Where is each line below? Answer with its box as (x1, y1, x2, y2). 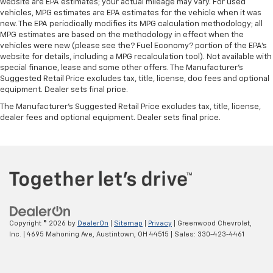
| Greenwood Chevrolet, (172, 219, 252, 227)
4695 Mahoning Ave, (25, 230, 94, 238)
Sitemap (114, 219, 143, 227)
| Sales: (169, 230, 197, 238)
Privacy (148, 219, 172, 227)
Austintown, (94, 230, 136, 238)
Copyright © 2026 (9, 219, 68, 227)
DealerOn (77, 219, 108, 227)
